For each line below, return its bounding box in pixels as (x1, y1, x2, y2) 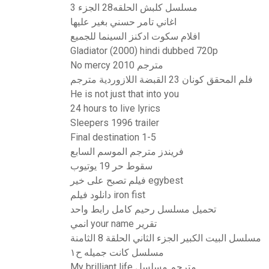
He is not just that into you (70, 88, 179, 100)
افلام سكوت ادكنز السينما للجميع (70, 31, 200, 42)
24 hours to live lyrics (70, 103, 160, 114)
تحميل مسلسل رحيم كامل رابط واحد (70, 204, 216, 215)
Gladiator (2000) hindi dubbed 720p (70, 45, 218, 56)
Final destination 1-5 (70, 131, 156, 143)
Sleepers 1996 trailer (70, 117, 159, 128)
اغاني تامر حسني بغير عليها (70, 16, 177, 28)
